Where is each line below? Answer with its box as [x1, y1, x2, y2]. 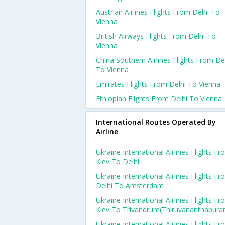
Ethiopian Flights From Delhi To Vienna [96, 94, 222, 103]
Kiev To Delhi [96, 157, 139, 166]
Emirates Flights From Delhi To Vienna [96, 79, 220, 89]
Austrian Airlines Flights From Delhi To [96, 7, 220, 17]
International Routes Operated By [96, 117, 216, 127]
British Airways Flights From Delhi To [96, 31, 216, 41]
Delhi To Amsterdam [96, 181, 164, 190]
